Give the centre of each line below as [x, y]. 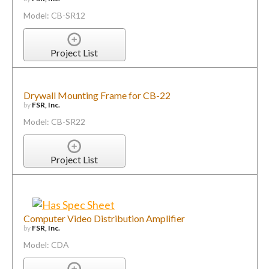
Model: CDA [46, 244]
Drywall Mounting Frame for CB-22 [97, 95]
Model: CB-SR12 [54, 15]
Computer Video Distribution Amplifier [104, 218]
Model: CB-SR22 [54, 122]
